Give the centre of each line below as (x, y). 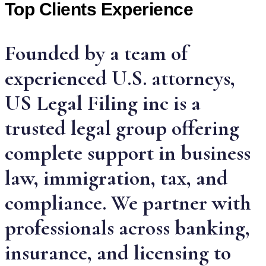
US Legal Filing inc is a (103, 103)
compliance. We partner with (128, 203)
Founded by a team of (96, 53)
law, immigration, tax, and (116, 178)
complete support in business (128, 153)
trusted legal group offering (122, 128)
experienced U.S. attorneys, (120, 78)
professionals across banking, (127, 228)
